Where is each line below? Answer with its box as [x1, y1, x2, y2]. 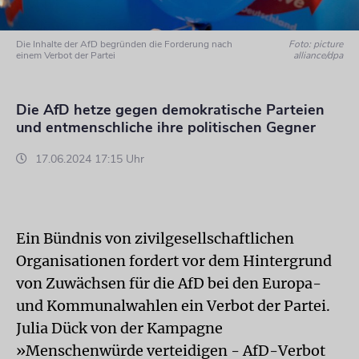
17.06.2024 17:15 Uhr [32, 151, 144, 167]
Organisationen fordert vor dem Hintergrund [16, 252, 332, 270]
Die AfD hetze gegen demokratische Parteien [16, 100, 325, 119]
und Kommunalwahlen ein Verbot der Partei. [16, 296, 330, 315]
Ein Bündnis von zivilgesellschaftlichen [16, 229, 294, 248]
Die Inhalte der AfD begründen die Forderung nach [16, 38, 232, 50]
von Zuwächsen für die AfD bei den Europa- [16, 274, 321, 292]
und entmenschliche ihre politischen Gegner [16, 118, 316, 137]
